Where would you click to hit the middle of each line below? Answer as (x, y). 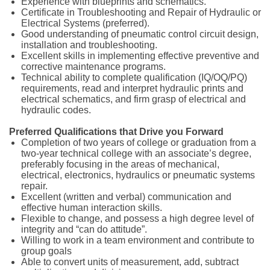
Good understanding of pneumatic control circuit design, (140, 34)
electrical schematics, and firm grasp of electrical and (133, 99)
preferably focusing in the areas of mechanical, (120, 164)
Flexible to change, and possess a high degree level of (137, 218)
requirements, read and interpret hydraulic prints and (132, 88)
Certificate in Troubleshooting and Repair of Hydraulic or (141, 12)
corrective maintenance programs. (93, 67)
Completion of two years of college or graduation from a (139, 143)
